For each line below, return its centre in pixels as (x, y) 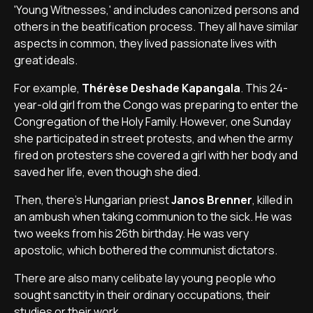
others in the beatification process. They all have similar (156, 27)
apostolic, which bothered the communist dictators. (146, 250)
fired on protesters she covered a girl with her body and (156, 155)
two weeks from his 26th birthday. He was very (131, 233)
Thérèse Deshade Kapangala (161, 88)
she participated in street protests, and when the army (153, 138)
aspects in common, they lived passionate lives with (145, 43)
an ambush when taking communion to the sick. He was (153, 217)
